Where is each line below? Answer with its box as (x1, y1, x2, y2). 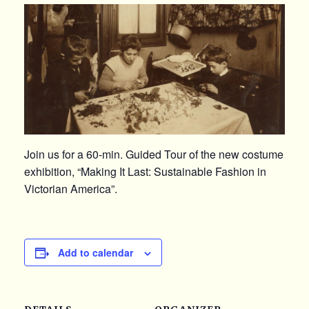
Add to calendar (58, 246, 133, 259)
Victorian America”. (24, 181, 117, 197)
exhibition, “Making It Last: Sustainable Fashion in (24, 163, 266, 179)
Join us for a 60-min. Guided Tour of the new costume (24, 146, 283, 162)
